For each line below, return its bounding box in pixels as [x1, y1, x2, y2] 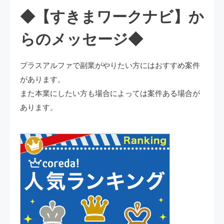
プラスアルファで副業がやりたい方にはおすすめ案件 [20, 60, 200, 70]
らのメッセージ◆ [20, 29, 143, 50]
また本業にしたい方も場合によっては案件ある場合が [20, 88, 200, 98]
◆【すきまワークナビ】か [20, 6, 204, 27]
